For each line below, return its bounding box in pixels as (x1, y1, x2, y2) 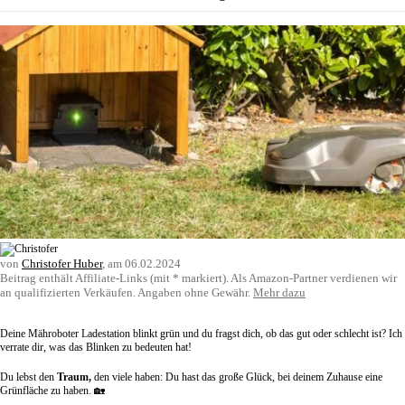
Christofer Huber (22, 256, 102, 270)
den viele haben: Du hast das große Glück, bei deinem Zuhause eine (91, 370, 382, 383)
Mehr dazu (253, 285, 306, 299)
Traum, (57, 370, 91, 383)
